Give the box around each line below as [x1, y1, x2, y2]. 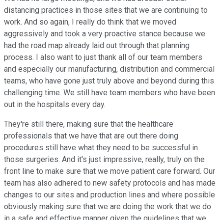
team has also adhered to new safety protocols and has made [4, 178, 216, 188]
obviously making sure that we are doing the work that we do [4, 202, 211, 212]
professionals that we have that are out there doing [4, 131, 178, 141]
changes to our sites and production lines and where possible [4, 190, 215, 200]
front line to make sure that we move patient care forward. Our [4, 166, 215, 176]
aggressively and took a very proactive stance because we [4, 29, 205, 39]
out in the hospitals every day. [4, 100, 106, 110]
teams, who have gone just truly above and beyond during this [4, 76, 214, 86]
